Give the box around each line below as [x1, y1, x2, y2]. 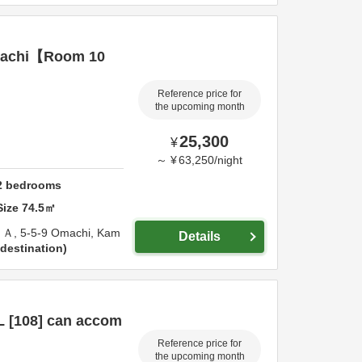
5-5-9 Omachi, [20, 226, 97, 239]
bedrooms [2, 178, 62, 192]
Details [179, 229, 221, 243]
